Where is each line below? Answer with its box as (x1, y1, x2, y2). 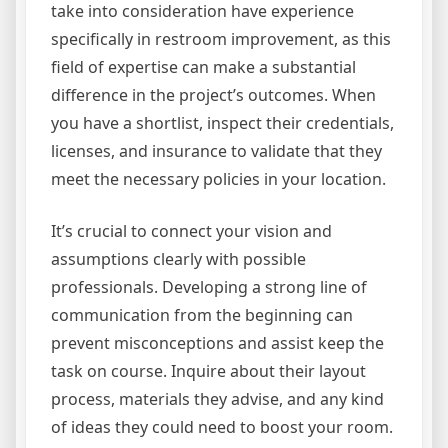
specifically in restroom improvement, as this (51, 28, 391, 51)
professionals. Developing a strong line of (51, 276, 367, 299)
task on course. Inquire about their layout (51, 360, 366, 383)
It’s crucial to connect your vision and (51, 220, 332, 243)
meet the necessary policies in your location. (51, 168, 386, 191)
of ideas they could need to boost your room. (51, 416, 393, 439)
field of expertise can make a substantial (51, 56, 356, 79)
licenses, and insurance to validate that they (51, 140, 382, 163)
